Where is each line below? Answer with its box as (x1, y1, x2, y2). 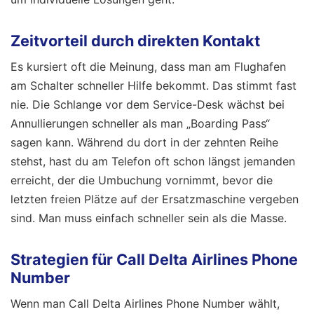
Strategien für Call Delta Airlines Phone (11, 250, 298, 269)
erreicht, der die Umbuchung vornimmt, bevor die (11, 172, 273, 187)
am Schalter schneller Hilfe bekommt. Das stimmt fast (11, 78, 296, 93)
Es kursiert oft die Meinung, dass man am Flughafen (11, 59, 286, 74)
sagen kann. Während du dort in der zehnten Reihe (11, 135, 278, 149)
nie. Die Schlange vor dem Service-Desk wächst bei (11, 97, 285, 111)
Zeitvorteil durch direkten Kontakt (11, 32, 260, 50)
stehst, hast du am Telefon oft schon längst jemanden (11, 153, 295, 168)
